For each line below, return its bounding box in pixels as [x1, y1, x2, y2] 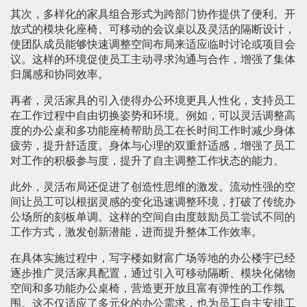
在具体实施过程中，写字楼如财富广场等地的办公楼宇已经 [10, 252, 295, 265]
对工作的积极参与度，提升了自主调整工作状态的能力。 [10, 155, 284, 167]
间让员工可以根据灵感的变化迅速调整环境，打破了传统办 [10, 196, 295, 208]
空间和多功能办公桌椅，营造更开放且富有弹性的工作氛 [10, 282, 284, 295]
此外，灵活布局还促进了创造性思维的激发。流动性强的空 [10, 181, 295, 193]
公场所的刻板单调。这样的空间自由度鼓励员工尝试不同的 [10, 211, 295, 223]
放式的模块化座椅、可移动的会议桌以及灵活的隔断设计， [10, 23, 295, 36]
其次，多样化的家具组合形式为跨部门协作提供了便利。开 [10, 8, 295, 21]
